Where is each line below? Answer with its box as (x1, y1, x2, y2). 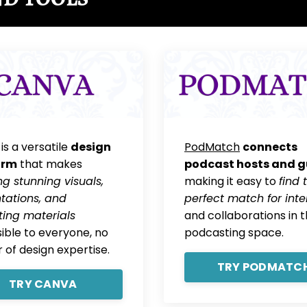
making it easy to (184, 173, 279, 189)
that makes (16, 156, 82, 172)
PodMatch (184, 138, 240, 155)
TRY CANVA (9, 275, 77, 292)
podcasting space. (184, 224, 284, 241)
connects (243, 138, 297, 155)
